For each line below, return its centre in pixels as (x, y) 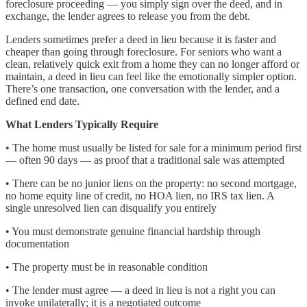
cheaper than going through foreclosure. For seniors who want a (144, 52)
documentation (37, 244)
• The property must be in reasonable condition (107, 267)
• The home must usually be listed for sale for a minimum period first (153, 148)
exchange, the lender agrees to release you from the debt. (128, 16)
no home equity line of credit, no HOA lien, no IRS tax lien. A (140, 196)
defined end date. (42, 101)
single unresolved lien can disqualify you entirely (111, 208)
